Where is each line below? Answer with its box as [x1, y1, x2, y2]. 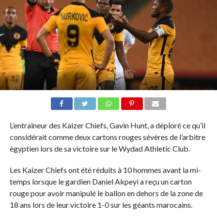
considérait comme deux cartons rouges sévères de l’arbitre [9, 132, 205, 141]
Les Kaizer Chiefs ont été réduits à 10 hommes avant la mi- [9, 165, 201, 174]
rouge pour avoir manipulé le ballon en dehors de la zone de [9, 188, 203, 198]
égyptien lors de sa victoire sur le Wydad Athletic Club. [9, 143, 190, 153]
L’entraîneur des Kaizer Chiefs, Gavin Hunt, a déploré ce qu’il [9, 120, 205, 130]
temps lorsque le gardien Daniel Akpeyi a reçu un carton [9, 176, 192, 186]
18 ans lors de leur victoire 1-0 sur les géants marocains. [9, 200, 192, 209]
